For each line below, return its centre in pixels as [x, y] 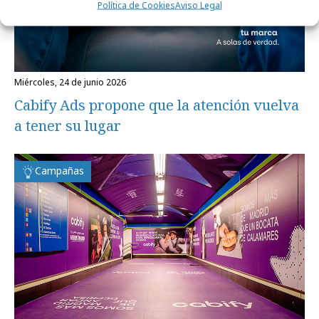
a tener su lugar [68, 125]
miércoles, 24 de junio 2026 [74, 82]
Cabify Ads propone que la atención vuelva [157, 105]
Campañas [59, 170]
